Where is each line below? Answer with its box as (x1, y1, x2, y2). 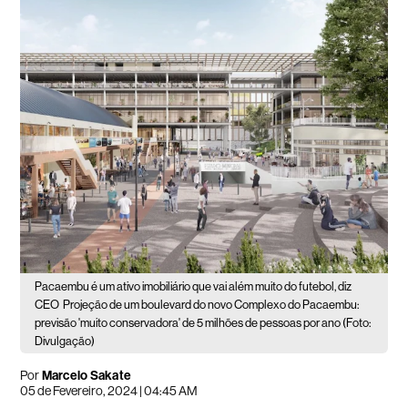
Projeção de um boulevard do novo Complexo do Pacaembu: (63, 297, 360, 311)
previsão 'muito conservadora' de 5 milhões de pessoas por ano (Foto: (35, 315, 372, 330)
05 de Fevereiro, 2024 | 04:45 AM (20, 382, 199, 398)
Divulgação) (35, 333, 96, 348)
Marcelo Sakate (41, 367, 132, 383)
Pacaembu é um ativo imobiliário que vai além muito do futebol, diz (35, 279, 352, 293)
